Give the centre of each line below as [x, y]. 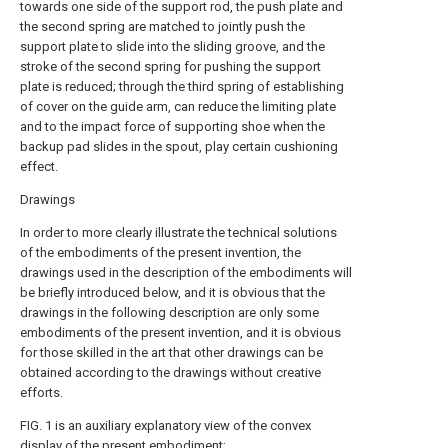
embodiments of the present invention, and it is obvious [180, 332]
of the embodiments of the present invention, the [160, 252]
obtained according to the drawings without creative [170, 372]
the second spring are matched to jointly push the [162, 26]
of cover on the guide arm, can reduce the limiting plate [178, 106]
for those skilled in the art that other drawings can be [171, 352]
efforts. [41, 392]
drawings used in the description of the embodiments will [186, 272]
